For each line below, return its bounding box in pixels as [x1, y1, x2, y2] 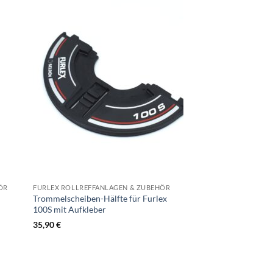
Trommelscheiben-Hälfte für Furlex [33, 193, 168, 204]
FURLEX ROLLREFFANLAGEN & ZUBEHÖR [33, 183, 171, 192]
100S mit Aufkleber [33, 204, 107, 215]
